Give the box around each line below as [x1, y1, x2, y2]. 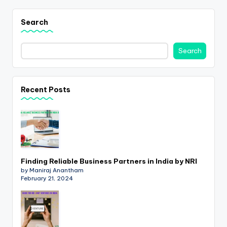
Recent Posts [21, 85, 70, 95]
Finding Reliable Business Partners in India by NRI [21, 156, 197, 166]
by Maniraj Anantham [21, 166, 84, 174]
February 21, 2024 [21, 174, 73, 182]
